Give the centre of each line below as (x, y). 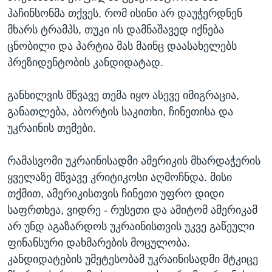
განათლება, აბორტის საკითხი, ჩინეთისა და (120, 112)
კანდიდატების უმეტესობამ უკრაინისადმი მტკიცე (133, 260)
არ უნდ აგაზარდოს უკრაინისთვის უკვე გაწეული (131, 227)
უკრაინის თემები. (52, 128)
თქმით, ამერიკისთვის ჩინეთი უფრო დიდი (116, 194)
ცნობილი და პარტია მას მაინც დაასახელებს (122, 46)
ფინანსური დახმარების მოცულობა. (99, 243)
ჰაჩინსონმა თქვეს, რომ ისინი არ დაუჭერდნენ (125, 14)
